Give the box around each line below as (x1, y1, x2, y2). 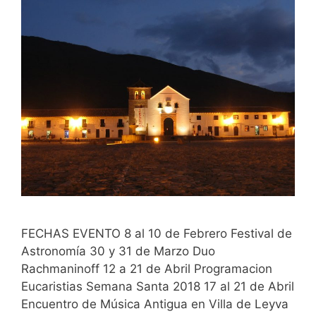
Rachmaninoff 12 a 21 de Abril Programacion (21, 261, 272, 276)
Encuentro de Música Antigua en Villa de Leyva (21, 296, 288, 311)
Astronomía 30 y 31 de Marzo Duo (21, 243, 215, 258)
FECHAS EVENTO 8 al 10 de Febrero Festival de (21, 226, 292, 241)
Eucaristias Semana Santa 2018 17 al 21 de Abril (21, 279, 294, 293)
